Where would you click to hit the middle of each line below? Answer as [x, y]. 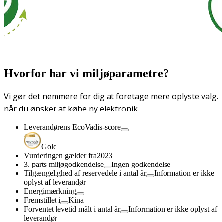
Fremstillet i [42, 200]
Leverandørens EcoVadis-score [72, 127]
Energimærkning [50, 191]
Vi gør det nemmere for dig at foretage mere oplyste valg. [111, 96]
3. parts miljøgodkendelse [64, 164]
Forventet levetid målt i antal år [72, 209]
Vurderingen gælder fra [60, 155]
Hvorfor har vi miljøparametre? [86, 74]
